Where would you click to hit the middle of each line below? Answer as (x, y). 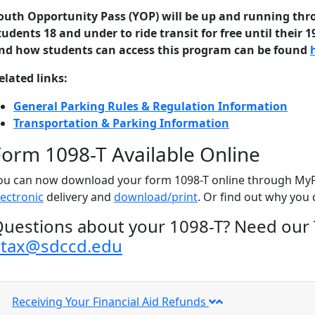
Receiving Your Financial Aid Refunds (110, 301)
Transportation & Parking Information (121, 123)
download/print (156, 197)
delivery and (79, 197)
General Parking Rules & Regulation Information (150, 106)
